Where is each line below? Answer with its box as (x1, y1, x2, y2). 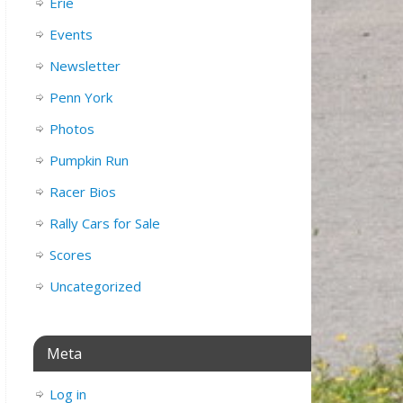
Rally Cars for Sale (49, 214, 160, 233)
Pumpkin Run (49, 151, 129, 170)
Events (49, 25, 93, 44)
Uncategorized (49, 277, 141, 296)
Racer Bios (49, 183, 116, 201)
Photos (49, 120, 94, 139)
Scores (49, 246, 92, 264)
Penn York (49, 88, 112, 107)
